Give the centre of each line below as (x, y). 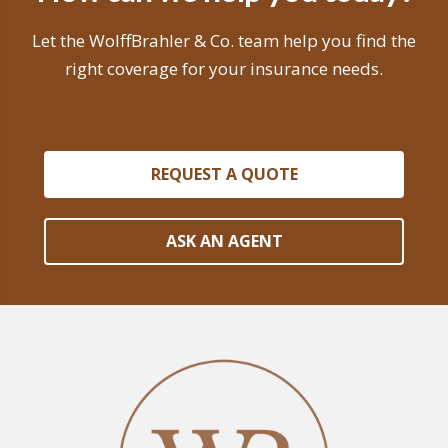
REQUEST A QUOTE (224, 174)
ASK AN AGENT (224, 241)
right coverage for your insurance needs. (224, 68)
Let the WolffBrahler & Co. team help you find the (224, 40)
